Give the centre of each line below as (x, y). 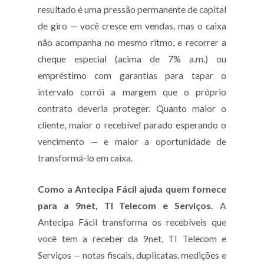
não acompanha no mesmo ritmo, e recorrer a (132, 42)
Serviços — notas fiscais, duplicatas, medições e (132, 255)
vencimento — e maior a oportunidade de (132, 141)
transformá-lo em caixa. (85, 158)
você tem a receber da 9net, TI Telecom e (132, 239)
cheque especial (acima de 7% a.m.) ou (132, 59)
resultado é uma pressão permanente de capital (132, 9)
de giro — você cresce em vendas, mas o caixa (132, 26)
